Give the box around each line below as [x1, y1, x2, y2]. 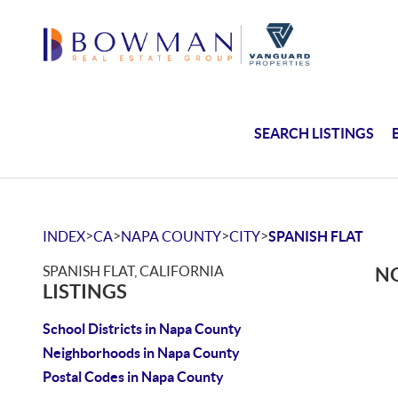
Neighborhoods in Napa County [43, 345, 240, 361]
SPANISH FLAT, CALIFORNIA [43, 263, 224, 279]
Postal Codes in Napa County [43, 369, 224, 385]
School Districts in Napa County [43, 321, 242, 337]
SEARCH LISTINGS [254, 124, 375, 141]
